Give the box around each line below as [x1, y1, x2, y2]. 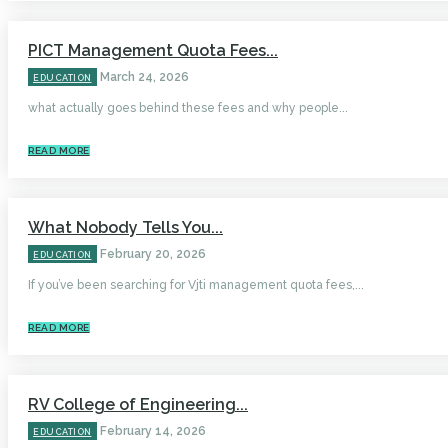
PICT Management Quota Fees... [28, 41, 278, 61]
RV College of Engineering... [28, 395, 248, 415]
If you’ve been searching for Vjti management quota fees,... [28, 278, 364, 293]
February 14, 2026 [99, 424, 206, 439]
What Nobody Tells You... [28, 218, 223, 238]
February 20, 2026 [99, 247, 206, 262]
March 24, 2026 [99, 70, 189, 85]
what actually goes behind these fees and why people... [28, 101, 348, 116]
